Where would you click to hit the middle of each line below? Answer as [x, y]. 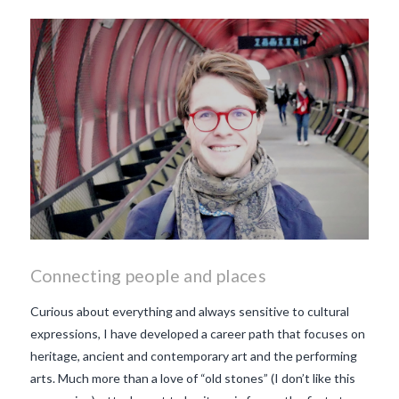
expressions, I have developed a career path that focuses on [197, 334]
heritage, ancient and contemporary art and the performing [193, 356]
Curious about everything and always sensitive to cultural [189, 312]
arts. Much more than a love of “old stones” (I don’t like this [192, 379]
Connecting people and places [148, 275]
